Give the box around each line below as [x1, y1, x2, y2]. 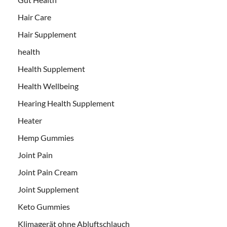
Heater [18, 115, 42, 125]
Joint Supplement [18, 184, 79, 194]
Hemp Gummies [18, 132, 74, 142]
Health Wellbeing [18, 81, 79, 91]
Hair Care [18, 12, 51, 22]
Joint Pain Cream [18, 167, 78, 177]
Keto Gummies [18, 201, 70, 211]
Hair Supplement [18, 29, 77, 39]
